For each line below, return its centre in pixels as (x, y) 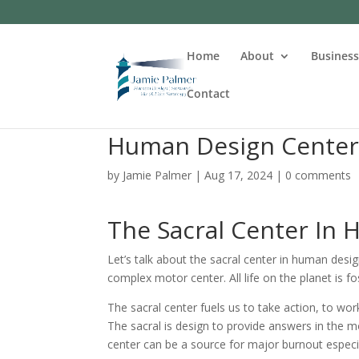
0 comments (319, 175)
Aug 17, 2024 (239, 175)
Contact (209, 93)
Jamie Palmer (157, 175)
